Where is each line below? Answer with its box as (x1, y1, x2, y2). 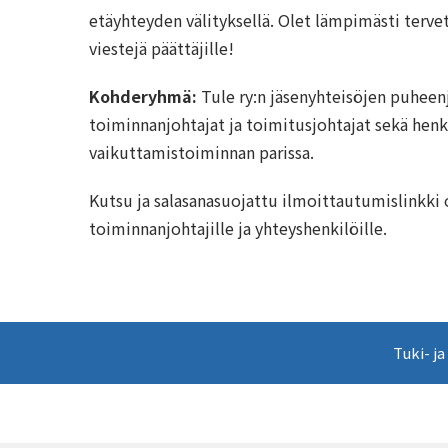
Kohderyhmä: (89, 84, 197, 108)
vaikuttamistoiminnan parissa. (89, 140, 314, 164)
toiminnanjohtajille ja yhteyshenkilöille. (89, 216, 387, 240)
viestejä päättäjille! (89, 36, 234, 60)
